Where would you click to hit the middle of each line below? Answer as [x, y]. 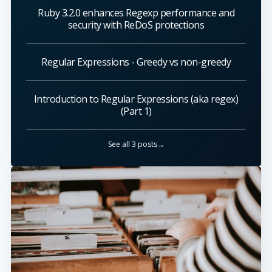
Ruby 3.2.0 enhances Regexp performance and [136, 13]
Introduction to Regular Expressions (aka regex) [136, 99]
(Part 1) [136, 111]
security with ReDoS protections [136, 25]
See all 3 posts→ [136, 144]
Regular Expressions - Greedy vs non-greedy [136, 62]
